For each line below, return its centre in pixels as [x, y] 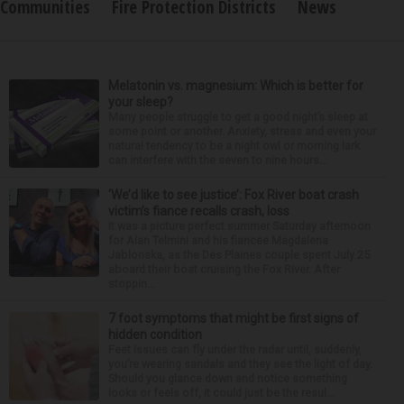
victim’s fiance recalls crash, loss [199, 211]
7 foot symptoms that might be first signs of [234, 318]
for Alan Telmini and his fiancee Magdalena [218, 240]
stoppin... [132, 284]
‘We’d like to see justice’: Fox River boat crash [234, 195]
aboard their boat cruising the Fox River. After [224, 269]
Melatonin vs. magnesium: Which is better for [236, 86]
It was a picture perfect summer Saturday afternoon [239, 226]
